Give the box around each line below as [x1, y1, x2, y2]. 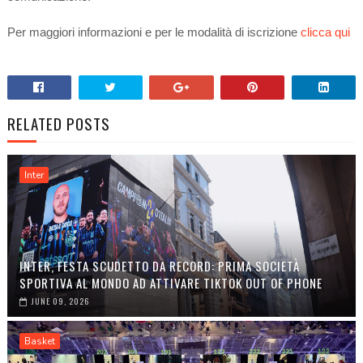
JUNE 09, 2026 [31, 295, 89, 308]
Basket [23, 335, 55, 348]
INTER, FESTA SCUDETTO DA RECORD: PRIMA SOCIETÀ [19, 257, 300, 275]
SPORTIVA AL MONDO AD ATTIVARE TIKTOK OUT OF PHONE [19, 274, 322, 293]
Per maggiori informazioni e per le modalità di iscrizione [6, 25, 301, 40]
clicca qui [300, 25, 350, 40]
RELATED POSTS [6, 112, 110, 135]
